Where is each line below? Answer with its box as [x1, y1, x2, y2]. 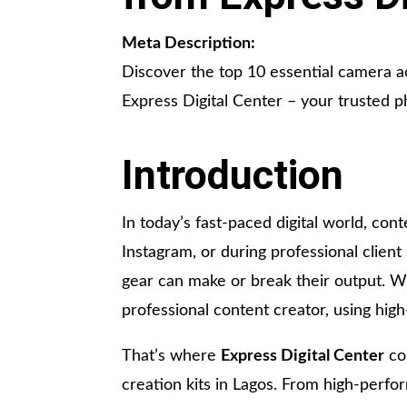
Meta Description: [122, 35, 256, 53]
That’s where [122, 348, 222, 365]
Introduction [122, 151, 344, 200]
